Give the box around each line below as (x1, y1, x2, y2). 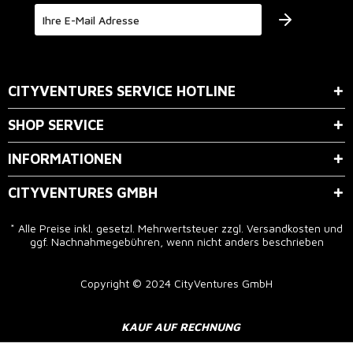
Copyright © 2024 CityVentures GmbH (80, 277, 273, 290)
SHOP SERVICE (8, 117, 104, 133)
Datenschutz (159, 54, 222, 67)
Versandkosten (247, 221, 321, 235)
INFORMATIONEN (8, 150, 122, 167)
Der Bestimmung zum (48, 54, 159, 67)
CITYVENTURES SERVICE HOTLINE (8, 83, 236, 99)
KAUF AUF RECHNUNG (121, 320, 240, 333)
